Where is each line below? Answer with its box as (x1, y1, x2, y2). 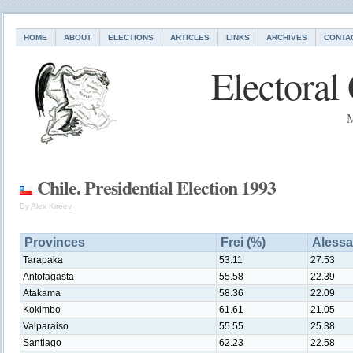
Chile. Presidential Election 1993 (37, 173, 276, 201)
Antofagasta (23, 271, 74, 282)
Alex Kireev (31, 202, 72, 210)
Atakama (23, 288, 61, 299)
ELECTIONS (108, 33, 154, 42)
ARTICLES (170, 33, 210, 42)
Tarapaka (23, 255, 63, 266)
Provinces (24, 236, 85, 249)
